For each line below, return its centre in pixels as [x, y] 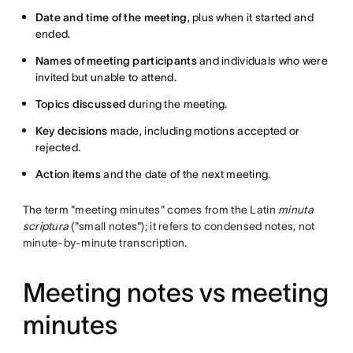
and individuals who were [262, 61]
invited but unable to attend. [106, 78]
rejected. [58, 148]
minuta [296, 210]
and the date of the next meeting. [186, 175]
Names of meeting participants [116, 61]
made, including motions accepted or [204, 131]
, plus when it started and [250, 18]
